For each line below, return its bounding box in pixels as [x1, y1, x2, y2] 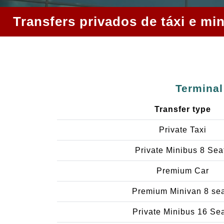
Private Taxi [158, 125, 206, 134]
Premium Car [156, 166, 209, 175]
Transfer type [154, 104, 211, 113]
